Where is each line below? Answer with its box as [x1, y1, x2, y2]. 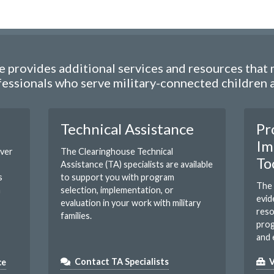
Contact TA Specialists [75, 256, 169, 267]
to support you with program [61, 172, 174, 183]
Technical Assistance [61, 120, 194, 138]
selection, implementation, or [61, 185, 174, 196]
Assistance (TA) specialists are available [61, 159, 213, 170]
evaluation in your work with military [61, 198, 201, 209]
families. [61, 210, 92, 221]
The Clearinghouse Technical [61, 146, 173, 157]
